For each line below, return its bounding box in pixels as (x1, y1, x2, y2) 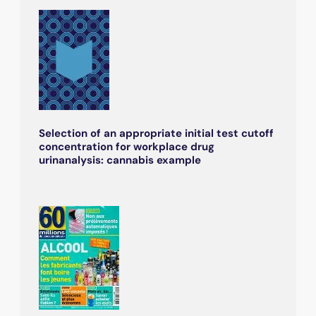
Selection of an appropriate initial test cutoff (39, 126, 274, 140)
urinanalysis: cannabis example (39, 152, 201, 167)
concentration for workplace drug (39, 139, 214, 154)
